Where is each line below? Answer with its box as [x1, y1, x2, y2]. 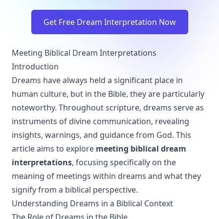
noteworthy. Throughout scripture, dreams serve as [12, 102, 204, 113]
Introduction [12, 61, 59, 72]
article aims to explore [12, 143, 96, 154]
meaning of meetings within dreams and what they [12, 171, 201, 181]
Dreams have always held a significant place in [12, 75, 183, 86]
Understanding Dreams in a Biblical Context [12, 198, 173, 209]
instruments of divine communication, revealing [12, 116, 189, 127]
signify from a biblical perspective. [12, 184, 138, 195]
